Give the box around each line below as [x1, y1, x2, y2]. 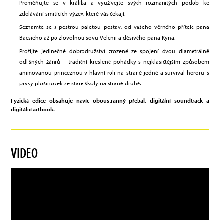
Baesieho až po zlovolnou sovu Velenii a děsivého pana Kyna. [19, 34, 176, 42]
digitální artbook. [11, 106, 55, 113]
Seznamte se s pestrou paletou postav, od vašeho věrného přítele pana [19, 23, 209, 31]
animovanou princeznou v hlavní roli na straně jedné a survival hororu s [19, 69, 209, 77]
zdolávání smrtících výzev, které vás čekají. [19, 10, 126, 18]
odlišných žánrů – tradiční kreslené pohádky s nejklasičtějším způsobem [19, 58, 209, 66]
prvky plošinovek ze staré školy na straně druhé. [19, 80, 141, 87]
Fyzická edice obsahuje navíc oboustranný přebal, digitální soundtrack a [11, 97, 209, 105]
